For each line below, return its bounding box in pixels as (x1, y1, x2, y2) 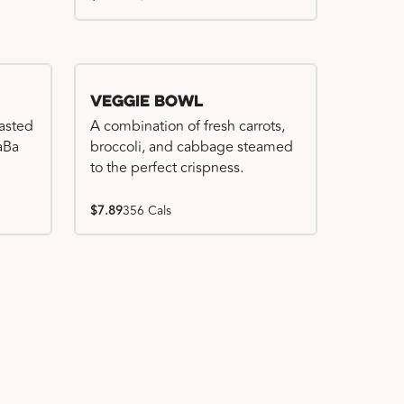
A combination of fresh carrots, (90, 115, 285, 137)
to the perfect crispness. (90, 157, 243, 179)
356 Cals (123, 201, 171, 220)
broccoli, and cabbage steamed (90, 136, 293, 158)
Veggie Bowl (90, 94, 203, 111)
